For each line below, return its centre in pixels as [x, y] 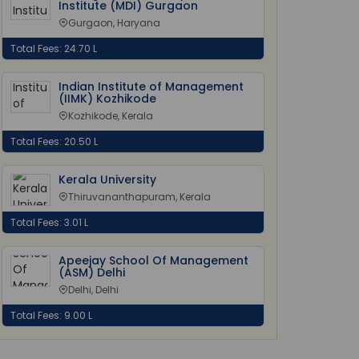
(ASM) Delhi [92, 272]
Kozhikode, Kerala [111, 116]
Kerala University [107, 179]
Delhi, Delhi [93, 290]
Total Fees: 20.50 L [54, 141]
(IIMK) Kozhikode [107, 99]
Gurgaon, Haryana [114, 23]
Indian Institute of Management [151, 87]
